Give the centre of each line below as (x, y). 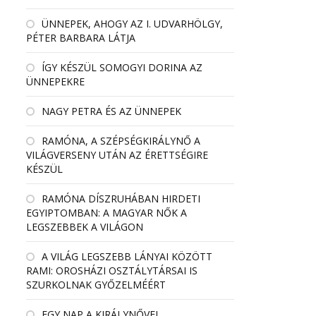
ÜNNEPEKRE (55, 81)
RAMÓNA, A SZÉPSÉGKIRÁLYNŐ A (121, 141)
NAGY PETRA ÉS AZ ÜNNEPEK (111, 111)
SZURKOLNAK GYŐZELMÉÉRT (96, 285)
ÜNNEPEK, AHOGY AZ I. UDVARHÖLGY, (132, 24)
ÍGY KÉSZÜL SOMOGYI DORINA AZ (122, 67)
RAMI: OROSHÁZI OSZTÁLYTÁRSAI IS (112, 271)
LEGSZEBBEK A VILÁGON (85, 227)
